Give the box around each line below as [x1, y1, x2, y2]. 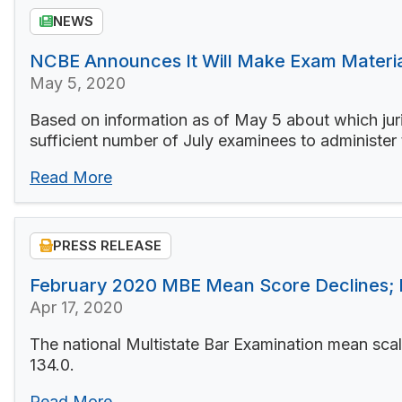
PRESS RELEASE [53, 237, 162, 255]
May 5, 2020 [30, 73, 126, 92]
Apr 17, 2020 [30, 297, 123, 317]
